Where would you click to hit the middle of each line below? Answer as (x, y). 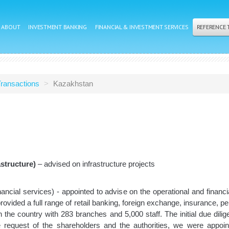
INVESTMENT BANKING (58, 27)
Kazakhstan (73, 84)
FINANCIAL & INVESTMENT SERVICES (142, 27)
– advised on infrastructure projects (95, 164)
